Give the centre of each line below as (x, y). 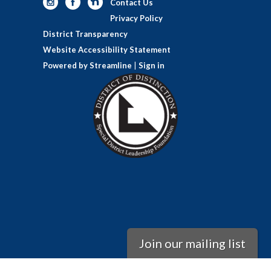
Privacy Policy (136, 18)
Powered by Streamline (87, 65)
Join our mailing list (192, 243)
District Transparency (85, 34)
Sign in (152, 65)
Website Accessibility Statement (107, 49)
